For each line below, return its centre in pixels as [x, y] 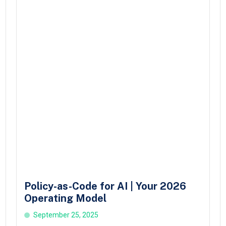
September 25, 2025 [66, 215]
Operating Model [66, 199]
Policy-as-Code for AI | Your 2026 [105, 186]
